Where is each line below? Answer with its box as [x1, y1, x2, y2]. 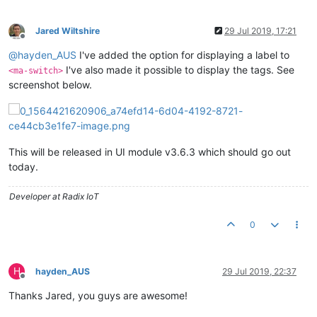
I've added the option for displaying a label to [76, 49, 289, 61]
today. [8, 161, 38, 173]
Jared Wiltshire [35, 25, 100, 36]
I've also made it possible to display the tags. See [63, 64, 294, 76]
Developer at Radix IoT [9, 191, 99, 202]
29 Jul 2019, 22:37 [222, 266, 296, 277]
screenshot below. [8, 79, 92, 91]
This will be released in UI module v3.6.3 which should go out [8, 146, 291, 158]
